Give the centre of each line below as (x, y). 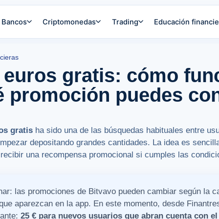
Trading (125, 22)
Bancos (14, 22)
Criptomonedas (69, 22)
